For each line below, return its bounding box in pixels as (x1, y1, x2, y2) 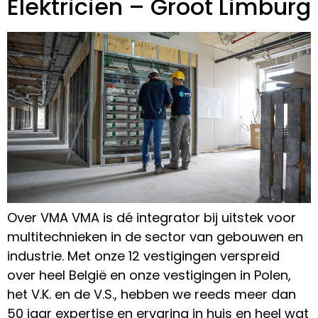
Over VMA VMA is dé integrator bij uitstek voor (7, 209, 296, 227)
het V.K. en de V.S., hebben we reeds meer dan (7, 285, 296, 304)
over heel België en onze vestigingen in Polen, (7, 266, 291, 285)
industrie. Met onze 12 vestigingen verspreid (7, 247, 280, 265)
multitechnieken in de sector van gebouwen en (7, 228, 303, 246)
